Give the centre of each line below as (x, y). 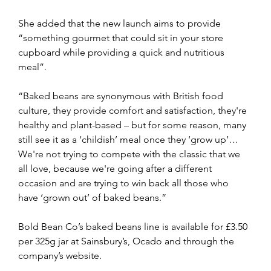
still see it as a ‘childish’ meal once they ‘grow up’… (129, 140)
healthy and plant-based (71, 125)
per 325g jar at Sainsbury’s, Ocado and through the (127, 241)
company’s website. (60, 256)
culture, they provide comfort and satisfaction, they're (134, 111)
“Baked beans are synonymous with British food (122, 96)
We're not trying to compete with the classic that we (130, 154)
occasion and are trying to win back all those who (125, 183)
